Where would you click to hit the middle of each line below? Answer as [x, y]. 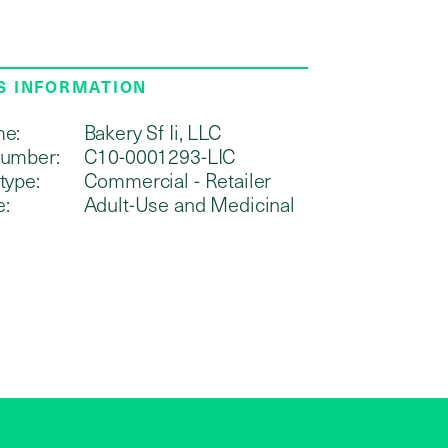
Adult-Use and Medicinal [189, 204]
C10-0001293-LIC [160, 156]
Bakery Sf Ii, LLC [152, 132]
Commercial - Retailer [177, 180]
